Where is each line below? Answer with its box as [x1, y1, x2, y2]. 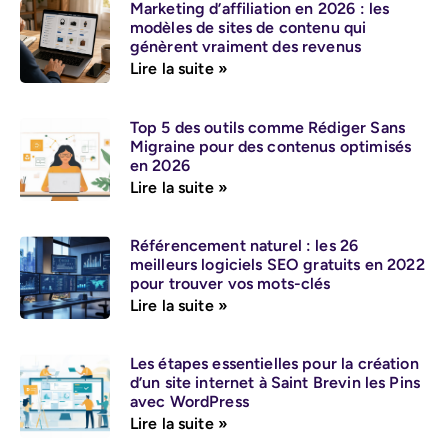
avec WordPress [129, 392, 249, 412]
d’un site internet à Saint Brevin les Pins [129, 373, 421, 393]
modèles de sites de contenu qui [129, 18, 367, 38]
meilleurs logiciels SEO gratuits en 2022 [129, 254, 425, 274]
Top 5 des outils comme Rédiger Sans [129, 117, 405, 137]
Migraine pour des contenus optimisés [129, 136, 412, 156]
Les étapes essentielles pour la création [129, 354, 419, 374]
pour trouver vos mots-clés [129, 273, 331, 293]
